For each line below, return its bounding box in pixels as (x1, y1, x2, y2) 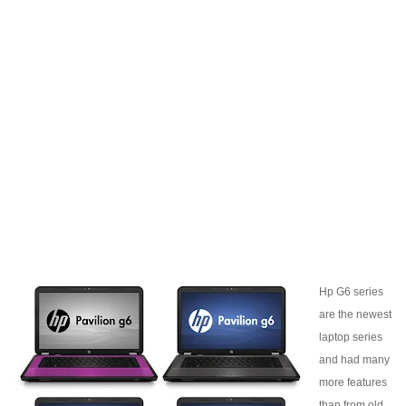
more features (319, 376, 387, 389)
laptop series (319, 331, 382, 343)
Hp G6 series (319, 285, 383, 298)
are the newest (319, 308, 391, 321)
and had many (319, 353, 390, 366)
